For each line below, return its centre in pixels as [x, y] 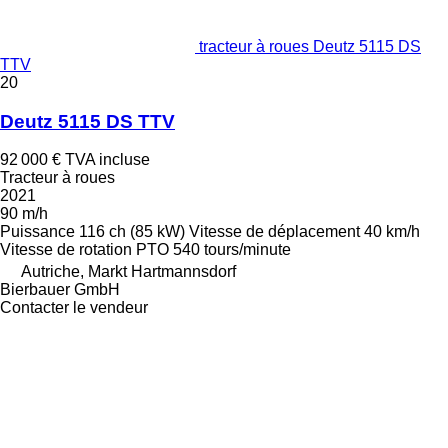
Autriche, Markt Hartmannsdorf [128, 272]
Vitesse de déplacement [274, 232]
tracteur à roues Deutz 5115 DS [310, 46]
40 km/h [392, 232]
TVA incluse [107, 160]
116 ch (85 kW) [132, 232]
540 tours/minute [232, 250]
